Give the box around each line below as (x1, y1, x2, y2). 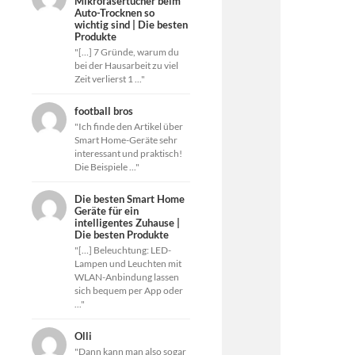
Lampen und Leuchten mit (74, 258, 181, 269)
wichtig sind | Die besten (74, 18, 188, 31)
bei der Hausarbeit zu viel (74, 60, 178, 71)
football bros (74, 105, 133, 117)
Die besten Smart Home (74, 193, 185, 205)
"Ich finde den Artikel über (74, 121, 183, 132)
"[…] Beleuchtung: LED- (74, 245, 171, 255)
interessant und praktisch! (74, 148, 182, 158)
